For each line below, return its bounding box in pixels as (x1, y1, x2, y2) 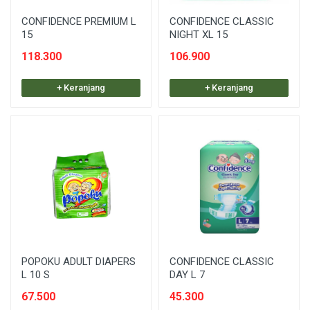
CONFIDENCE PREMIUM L (21, 15, 136, 28)
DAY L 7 (170, 268, 205, 281)
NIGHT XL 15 (170, 28, 228, 41)
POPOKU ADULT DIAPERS (21, 255, 136, 268)
